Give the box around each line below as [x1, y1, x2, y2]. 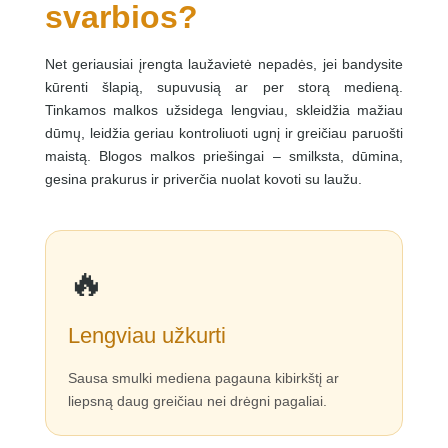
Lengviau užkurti [67, 322, 226, 348]
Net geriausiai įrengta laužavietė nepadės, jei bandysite [44, 55, 404, 72]
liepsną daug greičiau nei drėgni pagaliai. [67, 392, 327, 409]
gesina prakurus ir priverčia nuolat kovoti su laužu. [44, 170, 362, 187]
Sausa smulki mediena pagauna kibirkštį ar [67, 369, 339, 386]
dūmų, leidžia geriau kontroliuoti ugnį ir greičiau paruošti [44, 124, 404, 141]
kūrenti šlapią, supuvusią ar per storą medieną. [44, 78, 404, 95]
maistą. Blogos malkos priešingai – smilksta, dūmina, [44, 147, 404, 164]
